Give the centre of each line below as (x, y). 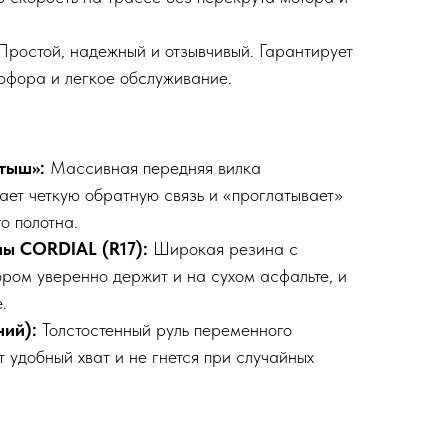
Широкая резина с (225, 249)
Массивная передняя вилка (155, 168)
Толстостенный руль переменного (167, 330)
